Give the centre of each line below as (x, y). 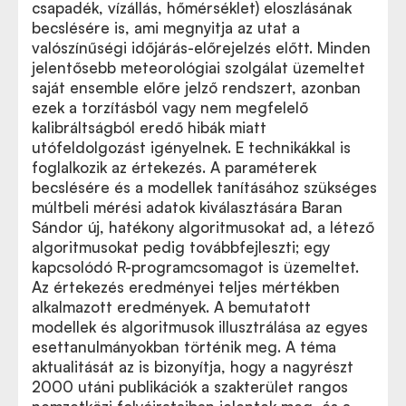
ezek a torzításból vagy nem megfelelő (170, 108)
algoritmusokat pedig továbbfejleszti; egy (181, 247)
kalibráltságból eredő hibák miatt (149, 128)
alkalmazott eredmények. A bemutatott (171, 307)
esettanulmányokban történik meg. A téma (184, 347)
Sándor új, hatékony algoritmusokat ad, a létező (203, 227)
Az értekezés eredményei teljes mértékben (186, 287)
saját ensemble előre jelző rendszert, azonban (196, 88)
